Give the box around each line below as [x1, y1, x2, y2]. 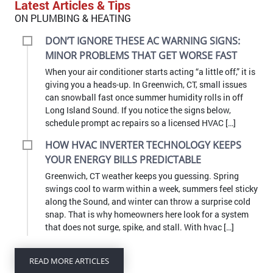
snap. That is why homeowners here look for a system [45, 208, 249, 221]
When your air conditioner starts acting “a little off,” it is [45, 66, 255, 78]
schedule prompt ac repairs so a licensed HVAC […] [45, 117, 236, 129]
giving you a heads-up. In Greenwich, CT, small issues [45, 79, 247, 91]
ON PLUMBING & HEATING [15, 12, 131, 25]
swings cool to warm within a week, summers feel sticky [45, 183, 258, 195]
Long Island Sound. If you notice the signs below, [45, 104, 231, 116]
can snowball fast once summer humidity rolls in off [45, 91, 243, 104]
